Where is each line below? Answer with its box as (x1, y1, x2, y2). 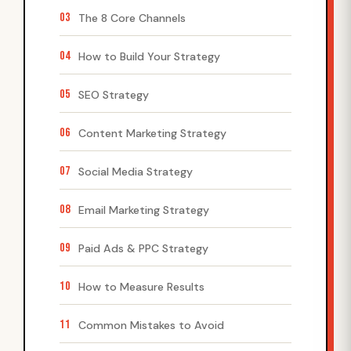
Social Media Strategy (78, 164, 193, 179)
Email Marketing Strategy (78, 202, 209, 217)
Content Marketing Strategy (78, 125, 226, 140)
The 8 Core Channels (78, 10, 186, 25)
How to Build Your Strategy (78, 49, 220, 63)
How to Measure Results (78, 279, 204, 294)
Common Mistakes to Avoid (78, 317, 224, 332)
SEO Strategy (78, 87, 149, 102)
